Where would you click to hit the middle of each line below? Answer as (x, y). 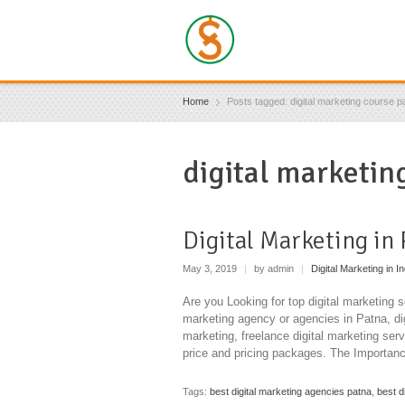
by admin (274, 269)
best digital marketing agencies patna (291, 391)
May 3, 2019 (211, 269)
